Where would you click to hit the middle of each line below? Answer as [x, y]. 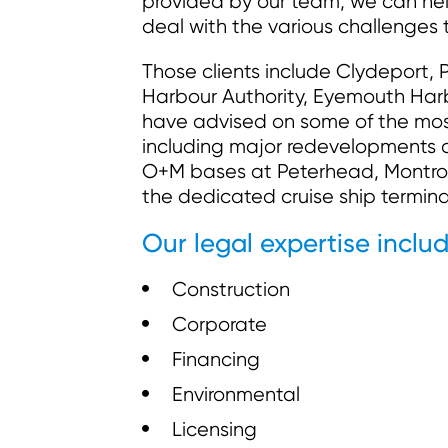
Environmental [236, 394]
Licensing [214, 429]
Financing [216, 359]
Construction [231, 289]
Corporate [219, 324]
